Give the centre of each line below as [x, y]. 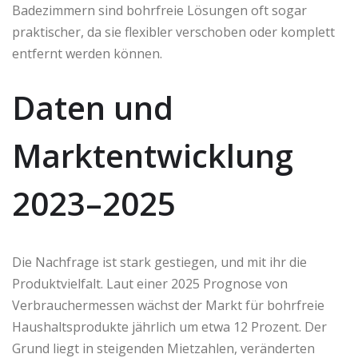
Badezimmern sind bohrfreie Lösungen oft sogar [159, 11]
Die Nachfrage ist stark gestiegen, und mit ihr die [159, 263]
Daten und [93, 108]
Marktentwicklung [153, 156]
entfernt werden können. [87, 54]
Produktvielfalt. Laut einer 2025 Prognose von [150, 284]
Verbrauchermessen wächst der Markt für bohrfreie [168, 306]
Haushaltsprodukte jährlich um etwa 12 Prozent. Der [169, 327]
